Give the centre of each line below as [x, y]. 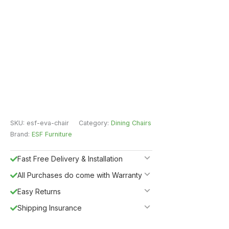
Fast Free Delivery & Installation [70, 158]
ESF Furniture [52, 134]
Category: [95, 123]
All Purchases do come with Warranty [80, 175]
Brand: [21, 134]
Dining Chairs [131, 123]
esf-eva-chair [48, 123]
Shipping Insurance [50, 208]
